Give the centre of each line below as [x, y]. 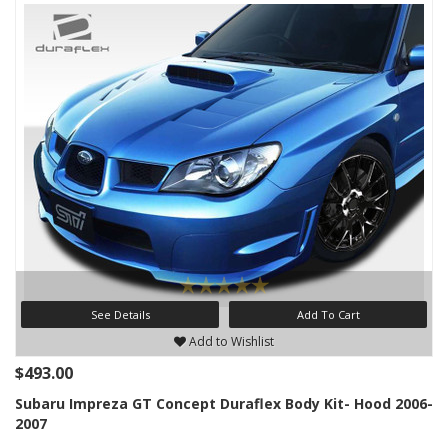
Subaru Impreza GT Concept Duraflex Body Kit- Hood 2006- [224, 403]
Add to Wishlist [230, 341]
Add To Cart [328, 314]
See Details [120, 314]
